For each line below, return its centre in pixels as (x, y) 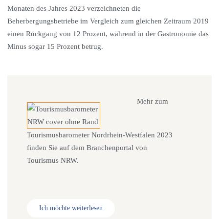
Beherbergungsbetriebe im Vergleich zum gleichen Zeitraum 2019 (108, 21)
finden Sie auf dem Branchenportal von (87, 148)
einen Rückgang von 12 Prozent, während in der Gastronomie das (108, 34)
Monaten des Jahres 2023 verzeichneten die (74, 8)
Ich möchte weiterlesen (71, 208)
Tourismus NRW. (55, 160)
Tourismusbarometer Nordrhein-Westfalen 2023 (100, 135)
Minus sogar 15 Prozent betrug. (55, 46)
